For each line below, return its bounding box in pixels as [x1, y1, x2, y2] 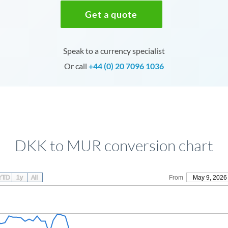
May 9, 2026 [192, 174, 227, 181]
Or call [64, 61, 89, 71]
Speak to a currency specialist [63, 46, 165, 55]
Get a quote [85, 9, 138, 20]
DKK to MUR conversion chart [14, 136, 213, 155]
